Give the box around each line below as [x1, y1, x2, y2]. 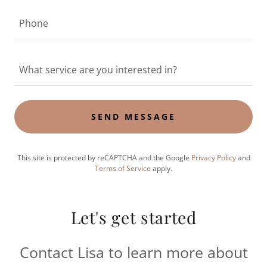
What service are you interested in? [19, 63, 177, 76]
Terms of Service [95, 163, 151, 173]
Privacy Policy [191, 152, 236, 163]
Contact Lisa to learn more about [19, 241, 248, 262]
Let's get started [70, 206, 197, 228]
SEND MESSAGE [91, 111, 176, 123]
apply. [151, 163, 172, 173]
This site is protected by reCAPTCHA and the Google [17, 152, 191, 163]
